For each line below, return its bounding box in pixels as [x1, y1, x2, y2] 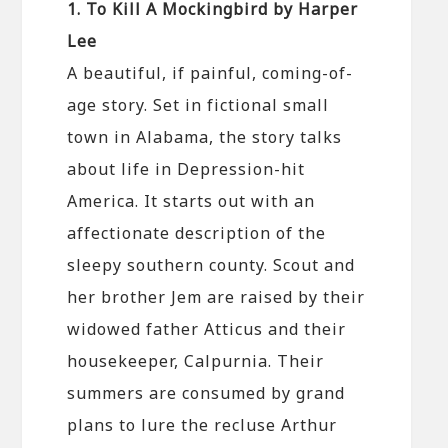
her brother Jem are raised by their [67, 285, 366, 308]
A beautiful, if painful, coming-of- [67, 61, 354, 84]
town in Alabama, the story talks [67, 125, 343, 148]
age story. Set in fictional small [67, 93, 330, 116]
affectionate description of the [67, 221, 327, 244]
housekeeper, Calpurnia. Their [67, 349, 325, 372]
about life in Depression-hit [67, 157, 306, 180]
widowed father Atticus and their [67, 317, 347, 340]
